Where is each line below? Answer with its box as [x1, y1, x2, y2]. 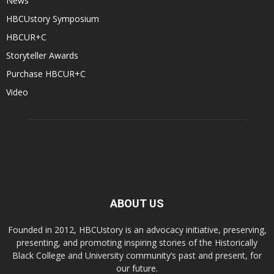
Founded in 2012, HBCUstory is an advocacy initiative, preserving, [7, 224, 267, 236]
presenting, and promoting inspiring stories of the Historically [17, 237, 257, 249]
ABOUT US [110, 197, 164, 210]
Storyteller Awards [6, 50, 78, 62]
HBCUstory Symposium [6, 13, 99, 25]
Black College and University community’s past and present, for [12, 250, 262, 262]
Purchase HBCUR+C [6, 68, 86, 80]
